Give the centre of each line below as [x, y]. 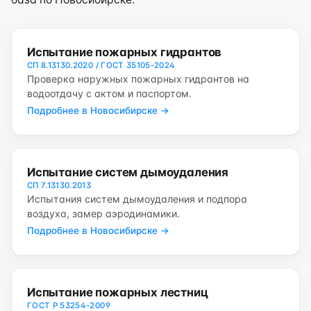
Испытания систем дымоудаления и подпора [137, 199]
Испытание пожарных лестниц [118, 292]
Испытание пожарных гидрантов [125, 52]
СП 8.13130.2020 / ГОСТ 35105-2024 [101, 65]
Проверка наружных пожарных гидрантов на [138, 79]
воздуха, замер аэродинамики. [103, 213]
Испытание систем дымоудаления [128, 172]
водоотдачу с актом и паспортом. [109, 93]
